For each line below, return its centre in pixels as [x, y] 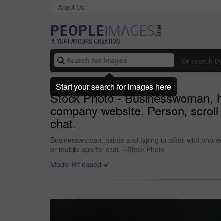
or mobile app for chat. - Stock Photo [108, 149]
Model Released [76, 164]
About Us [71, 7]
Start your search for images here [113, 86]
